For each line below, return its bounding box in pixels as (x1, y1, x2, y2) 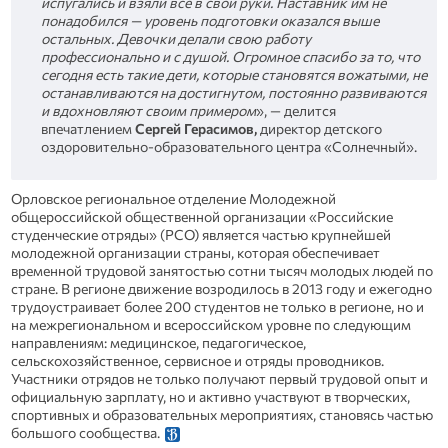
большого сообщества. (10, 423, 163, 441)
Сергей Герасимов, (134, 120, 260, 138)
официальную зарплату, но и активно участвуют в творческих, (10, 387, 410, 405)
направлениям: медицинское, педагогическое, (10, 333, 306, 351)
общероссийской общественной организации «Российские (10, 207, 393, 225)
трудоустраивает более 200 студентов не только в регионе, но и (10, 297, 424, 315)
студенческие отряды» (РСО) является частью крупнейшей (10, 225, 391, 243)
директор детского (259, 120, 382, 138)
